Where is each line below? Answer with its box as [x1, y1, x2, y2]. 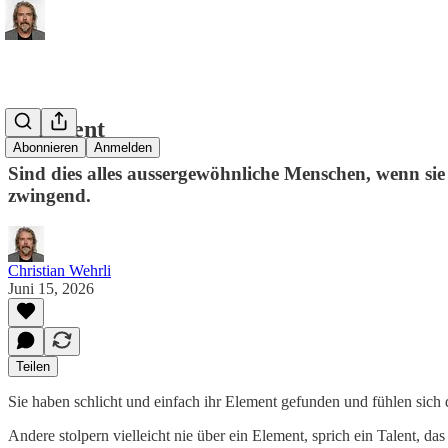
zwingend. [8, 184, 91, 206]
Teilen [16, 358, 50, 374]
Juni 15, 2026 [8, 279, 94, 297]
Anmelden [94, 140, 152, 156]
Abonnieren [13, 140, 78, 156]
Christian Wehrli [8, 261, 111, 279]
